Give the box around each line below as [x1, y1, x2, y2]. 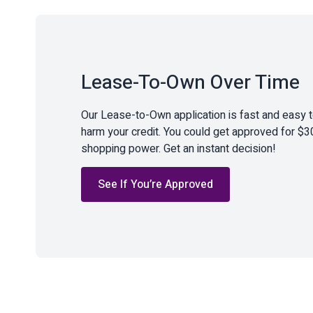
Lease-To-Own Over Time [81, 68, 300, 98]
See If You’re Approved [98, 176, 213, 194]
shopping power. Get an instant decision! [81, 140, 276, 158]
